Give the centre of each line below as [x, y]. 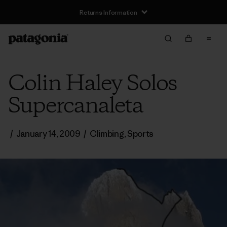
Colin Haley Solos [92, 84]
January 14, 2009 [48, 134]
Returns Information [108, 12]
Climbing [107, 134]
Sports [140, 134]
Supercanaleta [75, 106]
